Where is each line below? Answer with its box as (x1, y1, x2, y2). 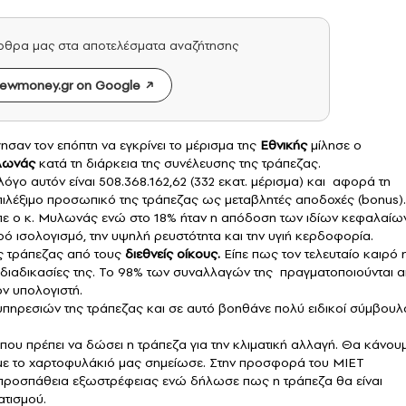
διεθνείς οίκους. (125, 245, 220, 264)
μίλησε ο (307, 136, 362, 155)
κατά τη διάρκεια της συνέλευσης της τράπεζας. (35, 154, 321, 173)
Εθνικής (260, 136, 307, 155)
